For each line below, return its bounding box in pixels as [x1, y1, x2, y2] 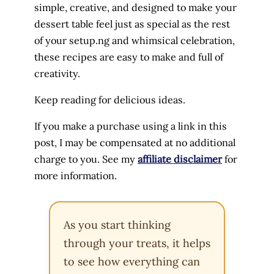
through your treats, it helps [64, 236, 210, 251]
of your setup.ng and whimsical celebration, [34, 34, 235, 46]
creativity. [34, 67, 83, 80]
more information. [34, 169, 119, 182]
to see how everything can [64, 254, 200, 269]
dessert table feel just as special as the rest [34, 17, 230, 30]
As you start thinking [64, 218, 171, 232]
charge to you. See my [34, 153, 138, 166]
